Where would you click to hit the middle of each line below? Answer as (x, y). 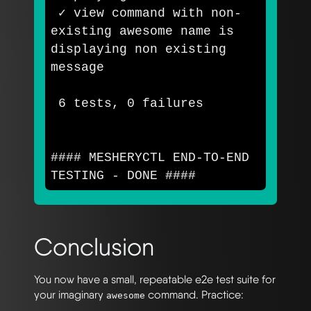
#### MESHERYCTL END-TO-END (150, 157)
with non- (207, 13)
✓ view (85, 13)
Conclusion (94, 246)
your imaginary (70, 294)
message (77, 67)
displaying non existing (138, 49)
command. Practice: (194, 294)
